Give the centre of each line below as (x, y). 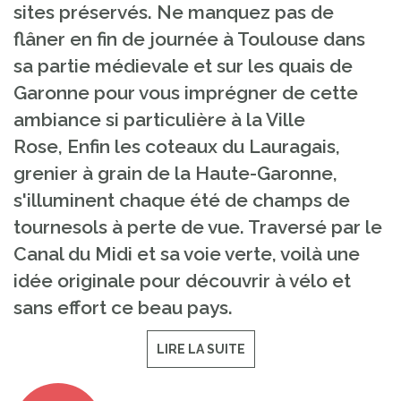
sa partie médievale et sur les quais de (183, 66)
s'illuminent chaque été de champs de (182, 200)
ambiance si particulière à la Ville (159, 119)
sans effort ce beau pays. (123, 307)
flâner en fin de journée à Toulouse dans (189, 39)
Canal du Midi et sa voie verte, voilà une (187, 254)
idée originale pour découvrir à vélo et (182, 281)
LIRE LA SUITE (200, 349)
